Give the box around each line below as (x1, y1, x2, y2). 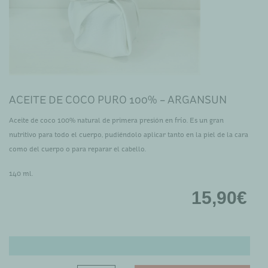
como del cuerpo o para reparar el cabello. (9, 144, 146, 153)
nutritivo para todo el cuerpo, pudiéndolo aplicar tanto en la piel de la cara (9, 130, 248, 139)
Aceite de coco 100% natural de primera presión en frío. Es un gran (9, 115, 224, 124)
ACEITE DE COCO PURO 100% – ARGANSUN (9, 93, 227, 106)
